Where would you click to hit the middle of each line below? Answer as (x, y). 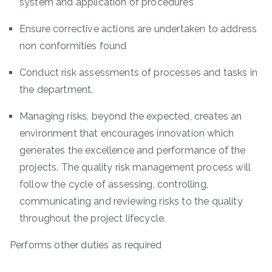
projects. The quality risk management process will (135, 167)
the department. (56, 89)
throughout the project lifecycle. (93, 218)
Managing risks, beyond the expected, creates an (131, 116)
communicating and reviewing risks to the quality (131, 201)
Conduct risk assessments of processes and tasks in (139, 72)
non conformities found (73, 46)
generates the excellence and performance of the (133, 150)
